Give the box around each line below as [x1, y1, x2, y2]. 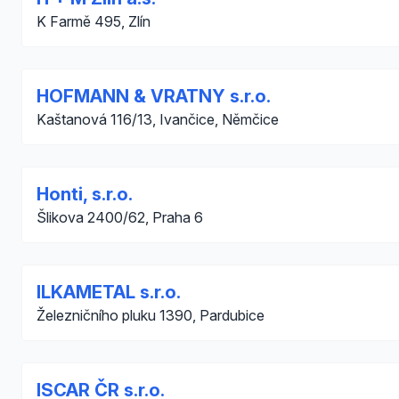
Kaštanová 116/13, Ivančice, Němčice [37, 110, 279, 128]
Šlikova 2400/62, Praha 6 [37, 208, 203, 226]
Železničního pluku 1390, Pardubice [37, 306, 265, 324]
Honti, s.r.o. [37, 183, 133, 205]
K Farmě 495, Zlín [37, 12, 151, 30]
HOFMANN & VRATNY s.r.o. [37, 85, 271, 107]
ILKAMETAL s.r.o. [37, 281, 181, 303]
